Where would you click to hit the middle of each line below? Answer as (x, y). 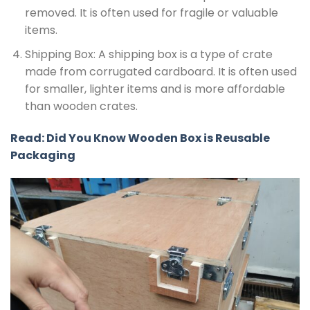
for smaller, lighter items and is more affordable (155, 89)
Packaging (43, 155)
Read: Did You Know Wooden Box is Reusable (140, 138)
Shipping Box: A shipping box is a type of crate (148, 54)
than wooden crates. (81, 106)
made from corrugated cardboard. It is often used (161, 71)
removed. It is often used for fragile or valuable (151, 13)
